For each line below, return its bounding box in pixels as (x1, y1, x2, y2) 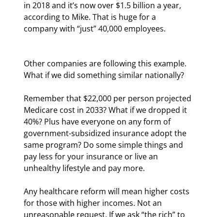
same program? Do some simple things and (24, 139, 185, 150)
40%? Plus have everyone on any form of (24, 116, 172, 127)
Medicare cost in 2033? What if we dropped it (24, 104, 189, 115)
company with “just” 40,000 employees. (24, 23, 166, 34)
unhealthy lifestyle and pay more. (24, 162, 145, 173)
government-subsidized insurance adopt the (24, 127, 188, 139)
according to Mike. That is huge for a (24, 11, 158, 22)
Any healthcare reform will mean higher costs (24, 186, 191, 197)
